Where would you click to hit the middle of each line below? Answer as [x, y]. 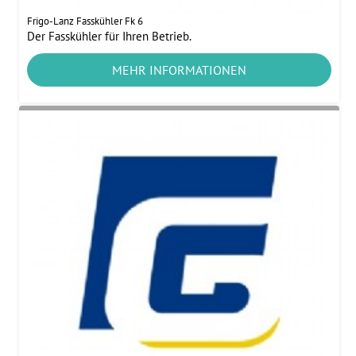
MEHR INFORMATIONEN [179, 70]
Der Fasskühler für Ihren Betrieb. [110, 37]
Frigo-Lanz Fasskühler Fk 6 [85, 21]
